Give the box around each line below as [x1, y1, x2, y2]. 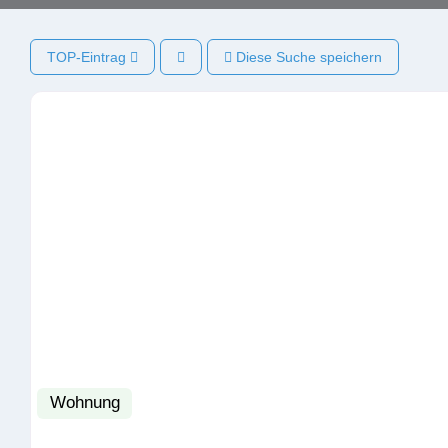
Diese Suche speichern [232, 48, 382, 65]
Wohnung [49, 393, 120, 413]
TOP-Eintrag [47, 48, 130, 65]
